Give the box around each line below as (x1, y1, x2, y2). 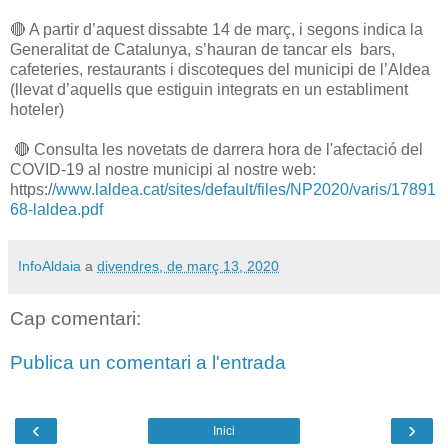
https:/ (10, 180, 52, 198)
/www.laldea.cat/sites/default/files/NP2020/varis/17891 (52, 180, 436, 198)
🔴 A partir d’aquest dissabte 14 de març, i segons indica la (10, 20, 423, 38)
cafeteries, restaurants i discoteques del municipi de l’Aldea (10, 60, 430, 78)
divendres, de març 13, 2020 (97, 257, 279, 274)
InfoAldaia (18, 257, 81, 274)
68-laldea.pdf (10, 200, 103, 218)
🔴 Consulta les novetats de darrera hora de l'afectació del (10, 140, 423, 158)
